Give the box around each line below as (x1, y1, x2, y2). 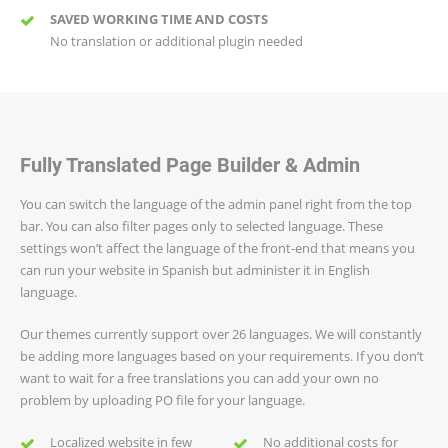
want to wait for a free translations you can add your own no (20, 368, 379, 387)
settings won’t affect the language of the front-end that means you (20, 238, 415, 257)
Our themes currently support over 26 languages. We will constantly (20, 324, 422, 343)
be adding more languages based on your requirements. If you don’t (20, 346, 424, 365)
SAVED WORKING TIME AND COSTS (50, 9, 268, 28)
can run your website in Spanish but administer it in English (20, 260, 370, 279)
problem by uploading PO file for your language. (20, 390, 305, 409)
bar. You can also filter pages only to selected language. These (20, 216, 383, 235)
